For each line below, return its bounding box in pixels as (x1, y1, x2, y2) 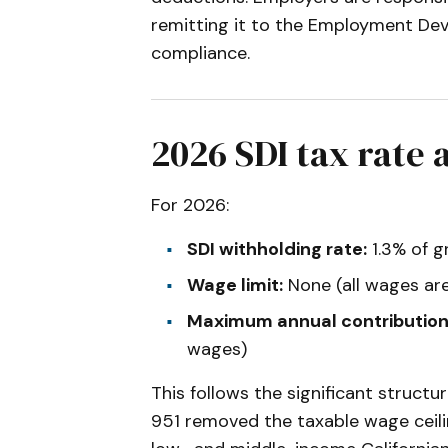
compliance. (151, 41, 250, 66)
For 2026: (151, 193, 229, 218)
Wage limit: (187, 273, 283, 298)
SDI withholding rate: (187, 237, 367, 262)
